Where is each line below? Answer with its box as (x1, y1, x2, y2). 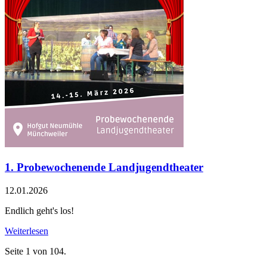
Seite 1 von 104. (5, 246, 66, 256)
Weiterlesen (5, 225, 48, 236)
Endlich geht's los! (5, 205, 74, 216)
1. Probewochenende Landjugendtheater (5, 161, 203, 174)
